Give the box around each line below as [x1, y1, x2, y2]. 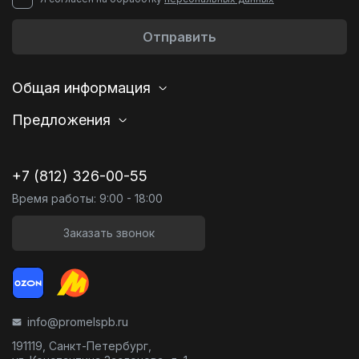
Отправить [143, 29, 216, 46]
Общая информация [12, 79, 151, 97]
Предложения [12, 111, 111, 129]
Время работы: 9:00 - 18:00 [12, 192, 163, 206]
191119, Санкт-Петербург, [12, 339, 151, 353]
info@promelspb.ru [27, 315, 128, 329]
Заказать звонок [63, 226, 155, 240]
